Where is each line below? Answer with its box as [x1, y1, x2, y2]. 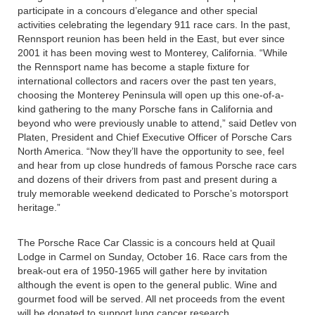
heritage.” [18, 202, 60, 213]
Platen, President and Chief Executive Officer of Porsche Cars [18, 131, 292, 143]
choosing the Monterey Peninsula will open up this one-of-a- [18, 89, 284, 101]
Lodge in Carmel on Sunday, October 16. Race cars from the [18, 251, 288, 262]
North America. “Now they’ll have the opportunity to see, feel [18, 146, 284, 157]
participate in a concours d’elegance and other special [18, 5, 257, 16]
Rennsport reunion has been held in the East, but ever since [18, 33, 285, 44]
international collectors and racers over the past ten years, [18, 75, 276, 86]
